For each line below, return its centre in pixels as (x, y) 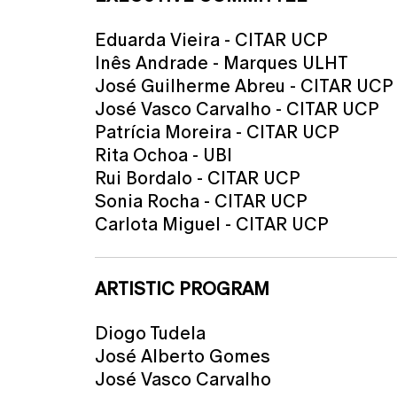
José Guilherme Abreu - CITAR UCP (244, 86)
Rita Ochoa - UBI (163, 155)
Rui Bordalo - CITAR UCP (198, 178)
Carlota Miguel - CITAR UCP (212, 224)
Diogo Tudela (150, 333)
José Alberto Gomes (183, 356)
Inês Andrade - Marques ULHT (222, 63)
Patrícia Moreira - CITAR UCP (217, 132)
